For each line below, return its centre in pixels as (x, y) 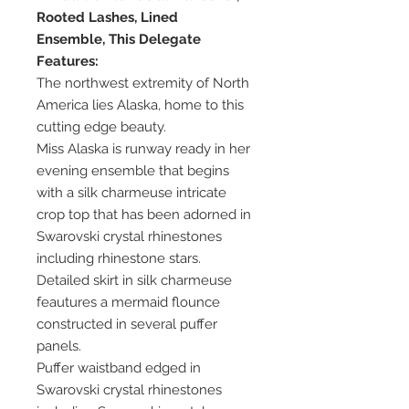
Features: (68, 62)
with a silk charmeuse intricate (131, 193)
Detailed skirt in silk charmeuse (134, 281)
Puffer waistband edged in (119, 368)
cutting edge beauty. (101, 127)
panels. (59, 346)
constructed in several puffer (127, 325)
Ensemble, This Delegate (119, 40)
